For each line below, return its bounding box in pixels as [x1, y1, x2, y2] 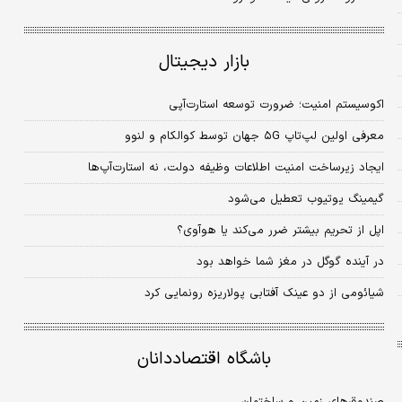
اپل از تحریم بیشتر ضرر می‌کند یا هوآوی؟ [176, 222, 384, 240]
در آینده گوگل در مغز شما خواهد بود [196, 253, 384, 272]
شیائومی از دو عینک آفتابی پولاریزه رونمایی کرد [144, 284, 384, 303]
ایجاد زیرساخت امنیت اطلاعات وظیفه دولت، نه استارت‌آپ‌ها [87, 159, 384, 178]
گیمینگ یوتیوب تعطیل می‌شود [227, 190, 384, 209]
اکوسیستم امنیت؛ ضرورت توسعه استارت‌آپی [168, 96, 384, 115]
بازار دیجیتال [158, 49, 249, 76]
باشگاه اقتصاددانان [136, 346, 271, 373]
